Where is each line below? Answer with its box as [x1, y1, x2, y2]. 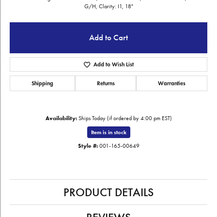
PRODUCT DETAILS [63, 186, 154, 199]
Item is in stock [91, 129, 126, 136]
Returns [96, 79, 115, 87]
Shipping [31, 79, 53, 87]
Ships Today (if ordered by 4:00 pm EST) [78, 115, 172, 122]
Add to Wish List [93, 61, 134, 68]
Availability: [45, 115, 77, 122]
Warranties [158, 79, 186, 87]
